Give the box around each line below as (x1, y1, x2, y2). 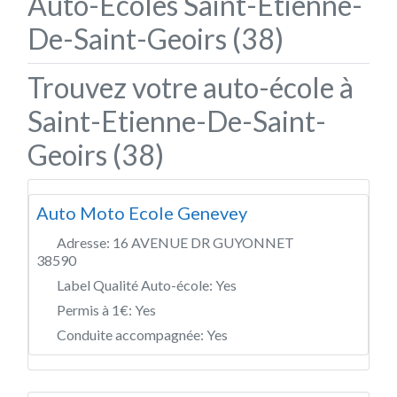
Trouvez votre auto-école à (27, 69, 354, 105)
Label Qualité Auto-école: (57, 276, 215, 293)
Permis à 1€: (57, 300, 135, 318)
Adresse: (57, 233, 113, 251)
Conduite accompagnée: (57, 325, 206, 343)
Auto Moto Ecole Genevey (36, 201, 247, 223)
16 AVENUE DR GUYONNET (113, 233, 294, 251)
